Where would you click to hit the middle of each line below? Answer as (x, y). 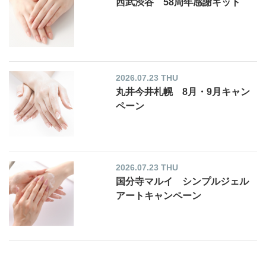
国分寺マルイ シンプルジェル (183, 182)
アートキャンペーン (159, 196)
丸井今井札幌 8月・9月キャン (183, 92)
